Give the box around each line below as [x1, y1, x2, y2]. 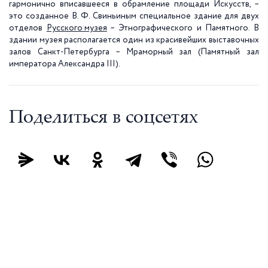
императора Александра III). [9, 60, 120, 68]
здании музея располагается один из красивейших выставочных [9, 36, 259, 44]
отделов [9, 24, 47, 32]
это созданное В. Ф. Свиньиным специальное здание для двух [9, 12, 259, 20]
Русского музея [46, 24, 107, 32]
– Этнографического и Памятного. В [106, 24, 260, 32]
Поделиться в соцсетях [9, 109, 198, 128]
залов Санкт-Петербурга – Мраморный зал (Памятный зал [9, 48, 259, 56]
